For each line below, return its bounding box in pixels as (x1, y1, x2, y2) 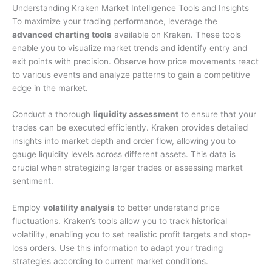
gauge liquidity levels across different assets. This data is (12, 149, 236, 160)
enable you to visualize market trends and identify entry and (12, 42, 247, 53)
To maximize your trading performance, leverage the (12, 16, 217, 26)
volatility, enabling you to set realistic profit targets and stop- (12, 229, 251, 240)
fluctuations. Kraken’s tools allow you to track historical (12, 216, 227, 226)
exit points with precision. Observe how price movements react (12, 56, 259, 66)
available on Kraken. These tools (112, 29, 241, 39)
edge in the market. (12, 83, 88, 93)
